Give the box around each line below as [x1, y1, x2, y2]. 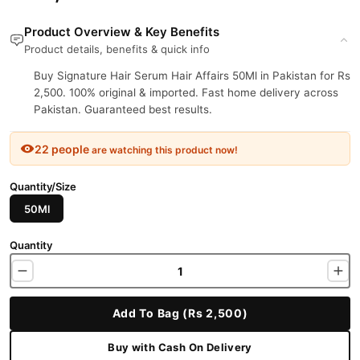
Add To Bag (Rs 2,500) [112, 306, 248, 320]
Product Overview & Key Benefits [24, 24, 219, 39]
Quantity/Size [10, 180, 76, 193]
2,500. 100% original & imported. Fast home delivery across [34, 86, 338, 99]
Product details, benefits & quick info [24, 43, 210, 55]
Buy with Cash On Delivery [108, 340, 252, 354]
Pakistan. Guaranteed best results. [34, 103, 212, 116]
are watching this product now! [89, 143, 238, 156]
